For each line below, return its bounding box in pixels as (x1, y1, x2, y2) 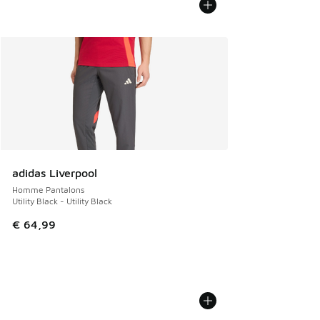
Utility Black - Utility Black (12, 195, 112, 206)
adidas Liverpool (12, 166, 97, 179)
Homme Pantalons (12, 184, 84, 195)
